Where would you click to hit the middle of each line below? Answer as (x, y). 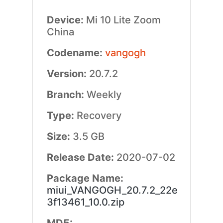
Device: (66, 20)
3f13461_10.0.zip (85, 202)
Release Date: (81, 157)
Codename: (76, 53)
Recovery (99, 115)
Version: (68, 74)
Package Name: (85, 178)
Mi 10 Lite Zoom (123, 20)
